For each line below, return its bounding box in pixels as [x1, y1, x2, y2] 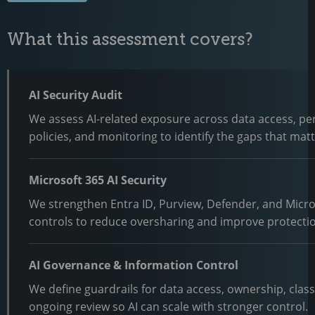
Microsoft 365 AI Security [29, 172, 167, 188]
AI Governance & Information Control [29, 257, 238, 273]
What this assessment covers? [7, 28, 253, 49]
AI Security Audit [29, 86, 122, 103]
